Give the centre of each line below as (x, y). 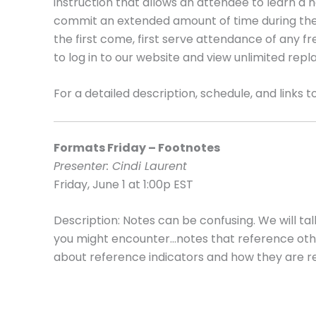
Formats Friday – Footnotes (137, 147)
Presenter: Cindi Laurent (120, 166)
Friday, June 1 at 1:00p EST (123, 184)
